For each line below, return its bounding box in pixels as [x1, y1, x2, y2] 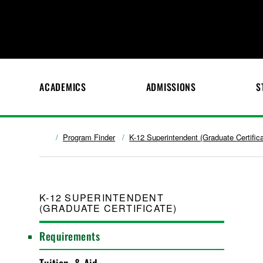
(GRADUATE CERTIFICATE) [39, 201, 177, 215]
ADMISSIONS [146, 80, 196, 94]
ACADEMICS [39, 80, 86, 94]
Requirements [39, 228, 100, 244]
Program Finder [63, 131, 116, 143]
